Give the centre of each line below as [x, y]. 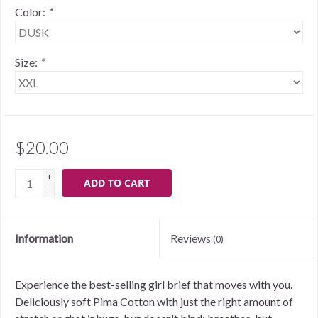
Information [44, 238]
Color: [31, 12]
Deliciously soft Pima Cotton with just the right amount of [154, 302]
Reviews [192, 238]
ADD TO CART [117, 183]
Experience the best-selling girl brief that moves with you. [155, 285]
